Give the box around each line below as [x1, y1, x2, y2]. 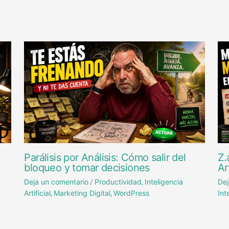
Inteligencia [145, 177, 184, 187]
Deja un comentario [24, 177, 89, 187]
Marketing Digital [54, 189, 111, 198]
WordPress [113, 189, 150, 198]
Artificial [24, 189, 51, 198]
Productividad [95, 177, 142, 187]
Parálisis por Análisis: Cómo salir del [24, 151, 186, 164]
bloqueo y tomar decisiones [24, 162, 150, 174]
